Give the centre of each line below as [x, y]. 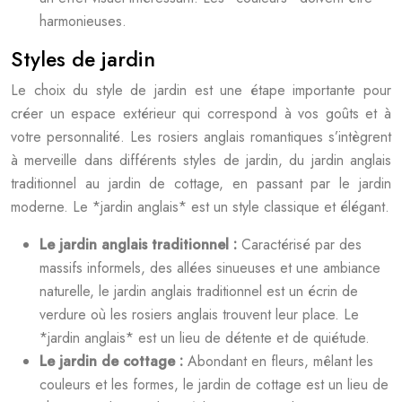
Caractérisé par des [301, 245]
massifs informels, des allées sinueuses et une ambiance [210, 268]
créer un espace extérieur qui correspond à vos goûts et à [201, 114]
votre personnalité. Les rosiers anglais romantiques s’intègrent [201, 137]
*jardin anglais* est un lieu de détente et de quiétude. [205, 338]
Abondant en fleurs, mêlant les [280, 361]
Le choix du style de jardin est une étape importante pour [201, 90]
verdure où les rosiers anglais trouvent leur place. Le [199, 315]
